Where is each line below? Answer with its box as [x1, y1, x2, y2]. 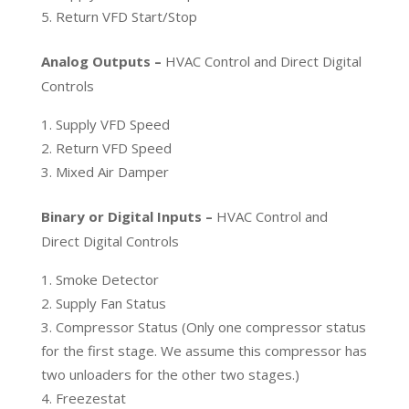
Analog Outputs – [40, 51, 165, 70]
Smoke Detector [55, 269, 159, 288]
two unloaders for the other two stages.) [40, 364, 299, 383]
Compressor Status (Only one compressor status [55, 317, 366, 336]
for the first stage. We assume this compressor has [40, 341, 367, 360]
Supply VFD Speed [55, 114, 170, 133]
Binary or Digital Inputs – [40, 206, 216, 225]
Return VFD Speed [55, 138, 172, 157]
